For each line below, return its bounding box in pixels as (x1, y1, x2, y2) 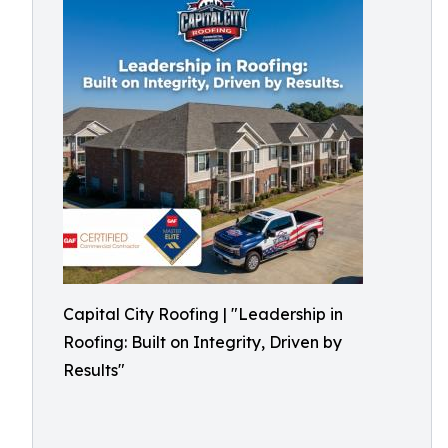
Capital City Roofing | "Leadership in (63, 304, 343, 324)
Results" (63, 360, 125, 380)
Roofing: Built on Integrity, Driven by (63, 332, 342, 352)
